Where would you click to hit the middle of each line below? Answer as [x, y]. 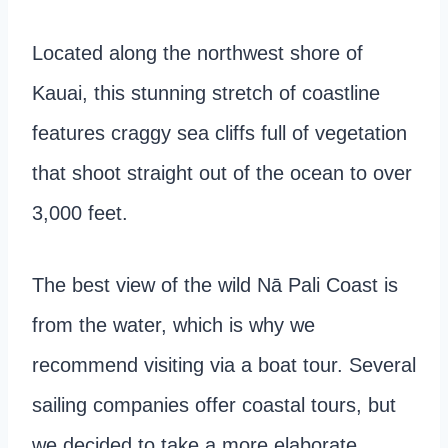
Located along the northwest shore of [197, 52]
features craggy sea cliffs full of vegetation [219, 132]
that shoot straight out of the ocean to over [222, 172]
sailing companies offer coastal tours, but [214, 404]
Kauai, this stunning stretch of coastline [206, 92]
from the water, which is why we [173, 324]
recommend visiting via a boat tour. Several [224, 364]
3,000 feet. [80, 212]
